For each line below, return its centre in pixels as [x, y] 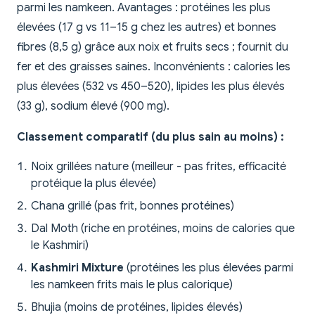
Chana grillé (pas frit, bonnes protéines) [133, 206]
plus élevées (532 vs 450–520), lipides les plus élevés [151, 87]
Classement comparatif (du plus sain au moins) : [150, 137]
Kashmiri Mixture [77, 268]
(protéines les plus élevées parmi [208, 268]
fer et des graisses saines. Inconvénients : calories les [154, 67]
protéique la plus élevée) [94, 184]
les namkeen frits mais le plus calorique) [132, 285]
